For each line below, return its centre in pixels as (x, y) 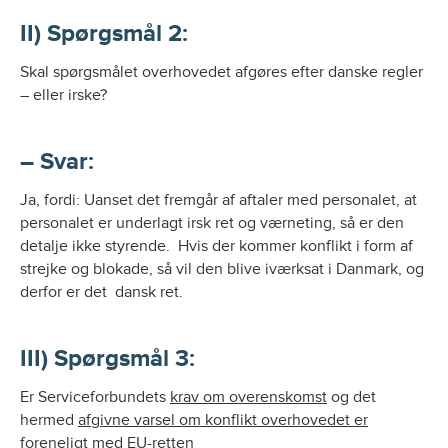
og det (351, 397)
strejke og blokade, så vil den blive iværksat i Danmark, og (222, 269)
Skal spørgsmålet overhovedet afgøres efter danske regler (221, 72)
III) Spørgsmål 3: (107, 358)
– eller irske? (63, 95)
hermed (49, 420)
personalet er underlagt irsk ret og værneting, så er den (212, 223)
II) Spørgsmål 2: (104, 33)
